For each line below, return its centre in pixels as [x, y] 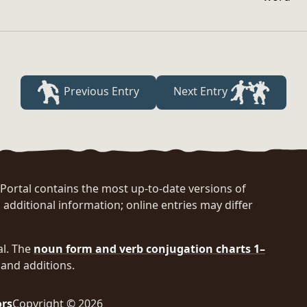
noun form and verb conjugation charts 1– [149, 249]
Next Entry [201, 91]
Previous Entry [100, 91]
